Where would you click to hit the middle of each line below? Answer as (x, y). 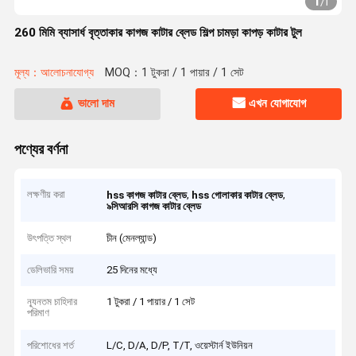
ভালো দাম (96, 104)
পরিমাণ (39, 313)
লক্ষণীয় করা (46, 195)
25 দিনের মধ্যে (132, 270)
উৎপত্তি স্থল (50, 238)
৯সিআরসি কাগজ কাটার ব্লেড (154, 207)
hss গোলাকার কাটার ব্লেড (238, 195)
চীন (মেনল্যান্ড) (132, 238)
